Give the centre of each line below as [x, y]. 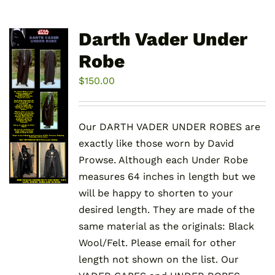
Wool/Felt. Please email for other [157, 243]
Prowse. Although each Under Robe [163, 160]
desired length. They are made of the [166, 210]
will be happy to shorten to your [156, 193]
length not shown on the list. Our [158, 260]
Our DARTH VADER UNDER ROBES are [169, 127]
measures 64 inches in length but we [167, 177]
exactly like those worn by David [156, 144]
